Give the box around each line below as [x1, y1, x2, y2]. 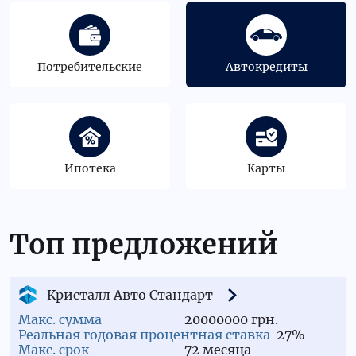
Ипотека [64, 161, 116, 176]
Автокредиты [225, 60, 308, 74]
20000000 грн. [184, 311, 278, 327]
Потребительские [37, 60, 142, 74]
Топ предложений [10, 228, 278, 261]
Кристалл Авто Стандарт [47, 286, 213, 303]
